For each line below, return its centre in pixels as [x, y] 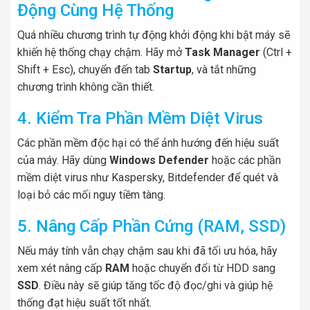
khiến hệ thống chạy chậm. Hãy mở [101, 52]
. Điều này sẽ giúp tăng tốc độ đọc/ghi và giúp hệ [156, 285]
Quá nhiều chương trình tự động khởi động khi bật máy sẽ [154, 35]
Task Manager [222, 52]
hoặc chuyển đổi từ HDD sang [202, 268]
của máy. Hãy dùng [63, 160]
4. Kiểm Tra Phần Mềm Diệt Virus [140, 118]
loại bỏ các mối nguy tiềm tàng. [91, 195]
